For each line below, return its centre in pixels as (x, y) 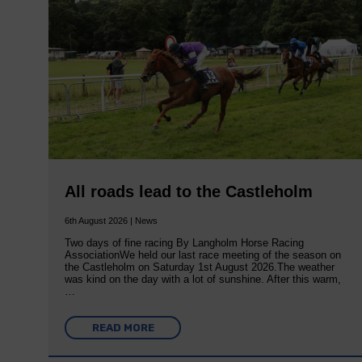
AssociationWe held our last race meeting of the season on (203, 255)
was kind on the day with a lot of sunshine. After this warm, (203, 279)
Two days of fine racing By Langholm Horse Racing (185, 242)
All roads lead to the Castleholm (189, 191)
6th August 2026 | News (112, 220)
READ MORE (123, 327)
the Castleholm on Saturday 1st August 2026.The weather (200, 267)
